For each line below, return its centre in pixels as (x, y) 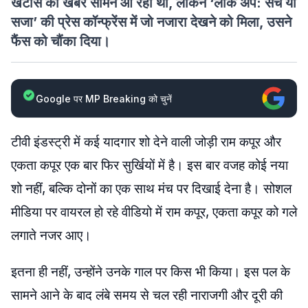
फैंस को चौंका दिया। (60, 41)
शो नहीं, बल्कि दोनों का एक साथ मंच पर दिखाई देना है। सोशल (151, 189)
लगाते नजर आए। (51, 235)
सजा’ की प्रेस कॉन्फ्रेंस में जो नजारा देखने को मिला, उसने (151, 22)
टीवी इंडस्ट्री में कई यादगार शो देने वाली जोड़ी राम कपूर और (146, 142)
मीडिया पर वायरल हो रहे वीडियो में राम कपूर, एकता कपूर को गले (154, 212)
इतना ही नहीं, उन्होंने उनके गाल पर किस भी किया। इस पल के (151, 272)
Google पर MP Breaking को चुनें (104, 98)
